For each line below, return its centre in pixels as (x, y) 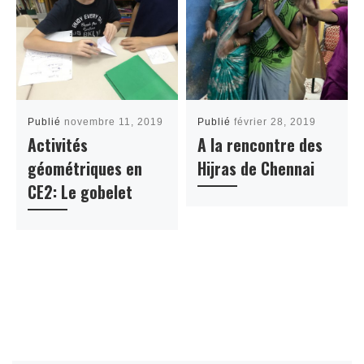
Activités (58, 145)
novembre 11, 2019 (114, 121)
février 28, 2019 (275, 121)
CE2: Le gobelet (80, 192)
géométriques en (85, 168)
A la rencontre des (260, 145)
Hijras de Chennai (256, 168)
